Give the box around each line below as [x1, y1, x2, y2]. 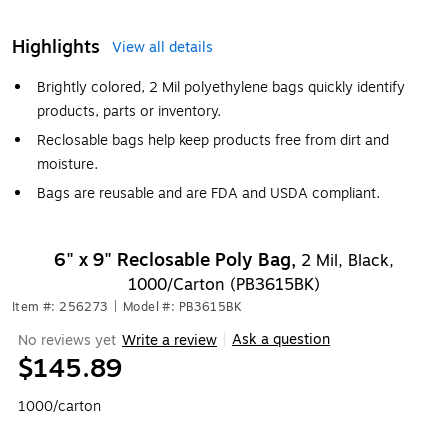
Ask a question [232, 329, 330, 350]
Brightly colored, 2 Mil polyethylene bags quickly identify [37, 77, 405, 98]
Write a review [122, 329, 217, 351]
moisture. [37, 154, 98, 175]
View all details [112, 37, 213, 58]
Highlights [12, 33, 100, 61]
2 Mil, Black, [301, 249, 394, 273]
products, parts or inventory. [37, 101, 221, 122]
